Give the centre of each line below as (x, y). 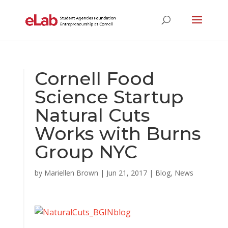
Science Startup (109, 97)
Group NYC (86, 152)
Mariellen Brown (71, 173)
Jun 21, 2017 (126, 173)
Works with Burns (118, 133)
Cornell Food (94, 78)
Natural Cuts (92, 115)
